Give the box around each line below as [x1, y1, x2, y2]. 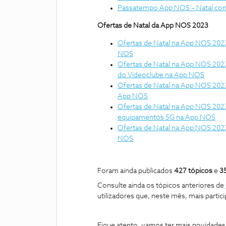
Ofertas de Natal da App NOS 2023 [97, 22, 208, 29]
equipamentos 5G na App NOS [118, 114, 215, 121]
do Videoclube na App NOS [118, 71, 204, 79]
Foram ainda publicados [97, 167, 174, 175]
